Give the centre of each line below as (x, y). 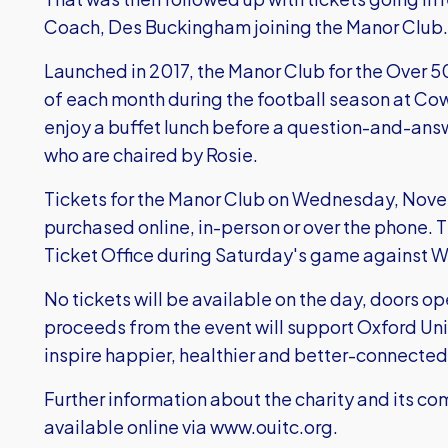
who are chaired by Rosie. (151, 154)
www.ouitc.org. (274, 426)
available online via (127, 426)
